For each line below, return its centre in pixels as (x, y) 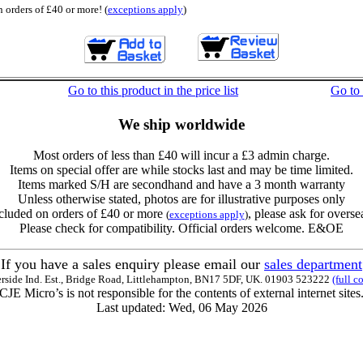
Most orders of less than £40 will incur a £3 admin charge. (181, 156)
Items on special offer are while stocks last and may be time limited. (181, 170)
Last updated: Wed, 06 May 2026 (181, 308)
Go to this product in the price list (153, 90)
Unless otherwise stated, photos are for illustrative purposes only (181, 199)
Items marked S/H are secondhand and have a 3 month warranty (181, 185)
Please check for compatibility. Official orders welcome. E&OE (181, 228)
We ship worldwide (181, 124)
